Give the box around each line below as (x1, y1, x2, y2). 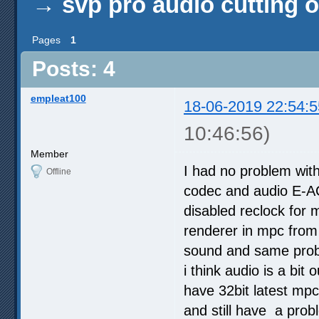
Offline (46, 166, 71, 177)
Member (30, 147, 68, 159)
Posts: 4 (32, 57, 115, 81)
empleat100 (30, 92, 86, 104)
